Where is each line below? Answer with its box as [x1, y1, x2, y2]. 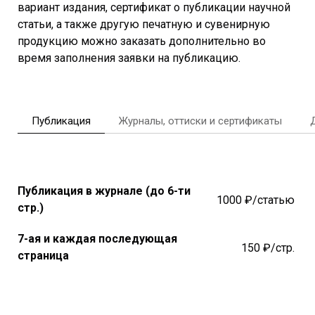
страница [18, 249, 69, 263]
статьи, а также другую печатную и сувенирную [18, 18, 270, 32]
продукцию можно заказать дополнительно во [18, 34, 266, 49]
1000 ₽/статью [217, 193, 297, 207]
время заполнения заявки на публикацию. [18, 51, 240, 65]
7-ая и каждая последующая [18, 232, 177, 246]
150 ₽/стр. [241, 240, 297, 255]
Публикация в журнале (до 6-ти [18, 184, 191, 198]
